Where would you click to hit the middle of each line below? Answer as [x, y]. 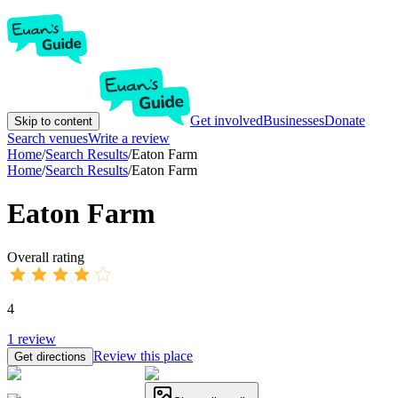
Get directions [50, 356]
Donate [345, 120]
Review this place [143, 355]
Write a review [129, 138]
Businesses [294, 120]
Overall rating [46, 257]
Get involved [227, 120]
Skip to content [53, 121]
